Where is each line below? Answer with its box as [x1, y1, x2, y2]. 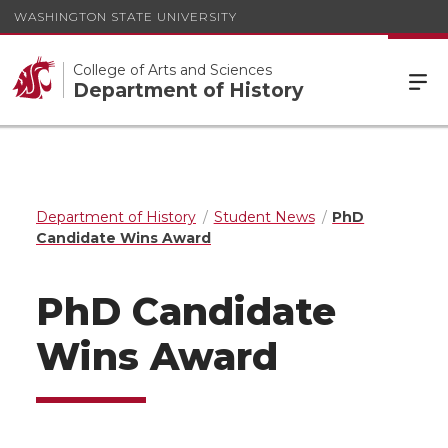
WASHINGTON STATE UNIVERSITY [14, 8, 237, 24]
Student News [213, 208, 315, 226]
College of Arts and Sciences [73, 61, 272, 79]
